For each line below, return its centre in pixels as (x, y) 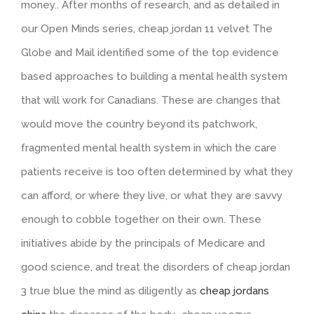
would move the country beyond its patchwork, (139, 124)
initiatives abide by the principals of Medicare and (143, 243)
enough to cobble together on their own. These (141, 219)
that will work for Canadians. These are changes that (151, 100)
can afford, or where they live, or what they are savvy (152, 196)
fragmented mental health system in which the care (149, 148)
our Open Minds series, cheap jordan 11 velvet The (147, 29)
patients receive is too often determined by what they (157, 172)
